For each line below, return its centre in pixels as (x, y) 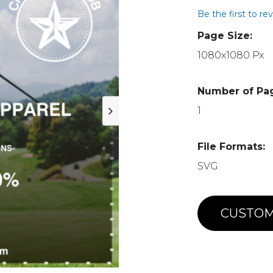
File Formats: (232, 147)
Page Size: (225, 36)
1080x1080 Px (231, 55)
